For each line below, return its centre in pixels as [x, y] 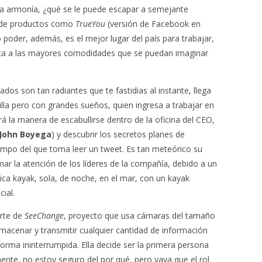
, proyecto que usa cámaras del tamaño [139, 216]
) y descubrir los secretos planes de [118, 134]
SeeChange [44, 216]
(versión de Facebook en [153, 24]
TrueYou [90, 24]
